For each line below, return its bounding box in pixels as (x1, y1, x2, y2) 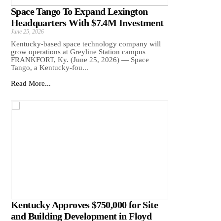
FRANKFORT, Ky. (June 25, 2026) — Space (11, 56, 149, 64)
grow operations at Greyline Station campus (11, 48, 146, 56)
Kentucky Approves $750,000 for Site (11, 199, 158, 211)
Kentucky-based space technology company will (11, 40, 161, 48)
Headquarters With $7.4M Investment (11, 17, 164, 29)
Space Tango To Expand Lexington (11, 6, 148, 17)
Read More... (11, 79, 51, 88)
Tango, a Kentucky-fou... (11, 64, 88, 72)
